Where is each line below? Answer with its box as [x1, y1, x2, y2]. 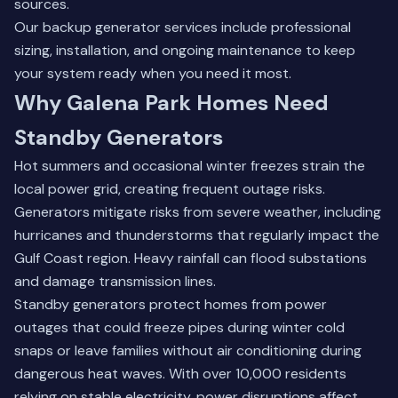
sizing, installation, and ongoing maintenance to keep [14, 41, 355, 60]
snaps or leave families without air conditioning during [14, 341, 362, 360]
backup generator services [43, 18, 218, 36]
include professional [218, 18, 351, 36]
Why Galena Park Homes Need [14, 89, 329, 116]
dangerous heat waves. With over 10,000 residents [14, 364, 346, 383]
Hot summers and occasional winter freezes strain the [14, 156, 365, 175]
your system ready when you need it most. [14, 64, 291, 83]
